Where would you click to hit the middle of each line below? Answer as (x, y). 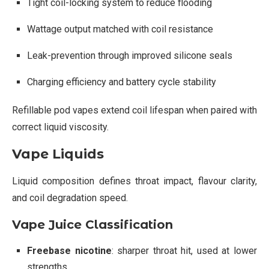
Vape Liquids (58, 154)
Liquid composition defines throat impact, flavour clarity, (134, 181)
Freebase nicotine (69, 250)
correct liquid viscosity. (60, 127)
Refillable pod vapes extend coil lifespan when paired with (134, 110)
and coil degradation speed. (70, 198)
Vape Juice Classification (92, 224)
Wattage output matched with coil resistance (120, 29)
